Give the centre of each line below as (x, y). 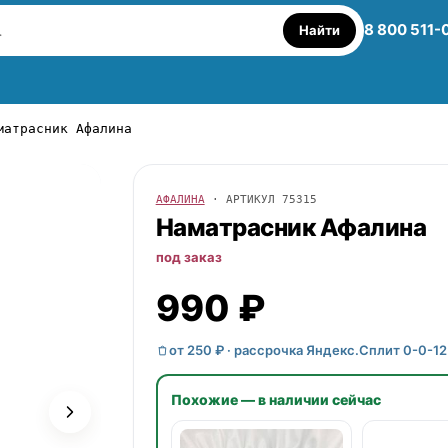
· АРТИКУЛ (243, 199)
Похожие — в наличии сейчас (276, 399)
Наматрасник (237, 227)
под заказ (188, 257)
